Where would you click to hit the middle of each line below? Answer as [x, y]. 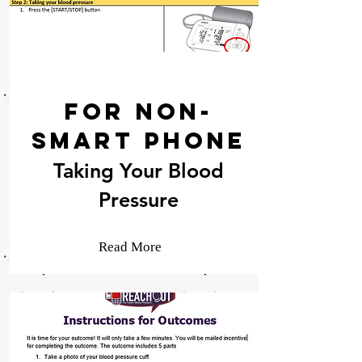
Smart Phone [139, 141]
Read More [130, 247]
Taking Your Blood [139, 170]
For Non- [139, 112]
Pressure [139, 200]
